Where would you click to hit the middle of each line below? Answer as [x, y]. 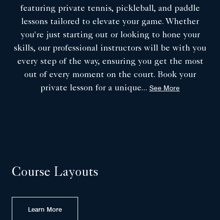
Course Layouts [55, 174]
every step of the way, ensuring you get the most [110, 62]
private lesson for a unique [91, 89]
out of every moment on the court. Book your [110, 75]
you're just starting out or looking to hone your [110, 36]
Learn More [45, 209]
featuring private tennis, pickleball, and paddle [110, 9]
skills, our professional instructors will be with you [110, 49]
